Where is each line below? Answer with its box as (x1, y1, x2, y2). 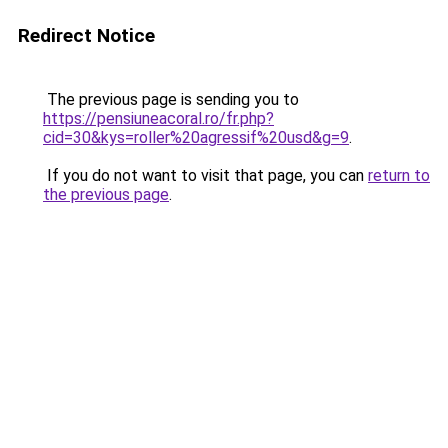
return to (368, 166, 430, 185)
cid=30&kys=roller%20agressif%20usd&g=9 (43, 128, 349, 147)
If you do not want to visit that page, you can (43, 166, 368, 185)
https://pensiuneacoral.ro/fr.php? (43, 109, 274, 128)
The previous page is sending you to (43, 90, 299, 109)
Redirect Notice (18, 24, 155, 47)
